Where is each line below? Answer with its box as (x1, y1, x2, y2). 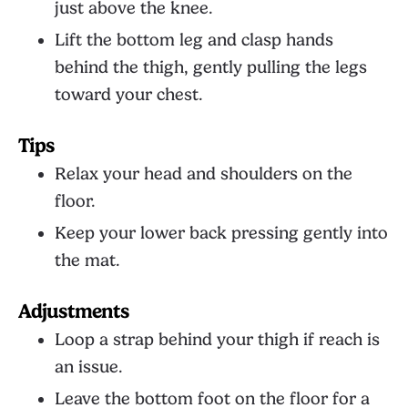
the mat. (55, 250, 120, 270)
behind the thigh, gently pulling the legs (55, 57, 367, 77)
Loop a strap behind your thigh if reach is (55, 330, 380, 350)
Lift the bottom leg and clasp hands (55, 30, 333, 50)
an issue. (55, 357, 123, 377)
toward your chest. (55, 85, 203, 105)
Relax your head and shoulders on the (55, 164, 352, 184)
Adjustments (18, 300, 129, 322)
